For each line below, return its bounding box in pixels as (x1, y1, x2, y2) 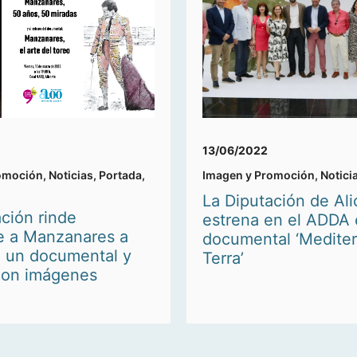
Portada (99, 168, 142, 182)
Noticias (49, 168, 93, 182)
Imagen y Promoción (202, 168, 315, 182)
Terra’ (202, 249, 244, 269)
